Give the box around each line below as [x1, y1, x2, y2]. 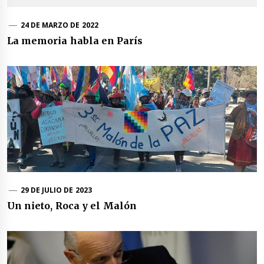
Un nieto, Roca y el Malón [7, 200, 137, 212]
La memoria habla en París [7, 35, 143, 47]
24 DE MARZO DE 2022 [20, 20, 98, 31]
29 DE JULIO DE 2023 [20, 185, 92, 196]
